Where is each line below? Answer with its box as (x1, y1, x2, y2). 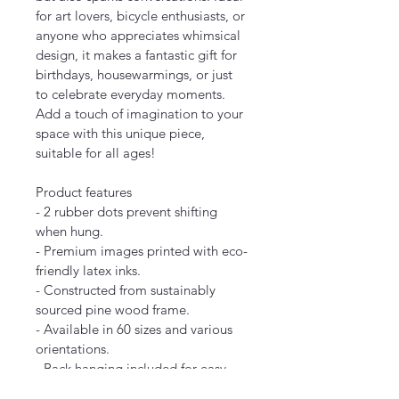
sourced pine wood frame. (36, 300, 190, 318)
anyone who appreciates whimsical (36, 26, 244, 44)
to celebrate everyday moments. (36, 85, 229, 102)
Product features (36, 183, 132, 200)
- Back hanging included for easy (36, 359, 230, 377)
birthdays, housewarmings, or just (36, 65, 236, 83)
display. (36, 379, 81, 396)
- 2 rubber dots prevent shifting (36, 202, 221, 220)
